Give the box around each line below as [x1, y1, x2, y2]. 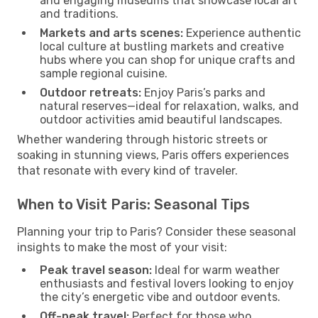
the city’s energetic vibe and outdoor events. [40, 290, 280, 304]
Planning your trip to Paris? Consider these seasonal [17, 224, 296, 238]
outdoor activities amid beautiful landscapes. [40, 112, 283, 126]
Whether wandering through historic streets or [17, 132, 268, 146]
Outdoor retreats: [40, 85, 141, 99]
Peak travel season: [40, 263, 152, 277]
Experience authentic [183, 26, 301, 40]
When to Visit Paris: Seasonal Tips [17, 195, 250, 213]
